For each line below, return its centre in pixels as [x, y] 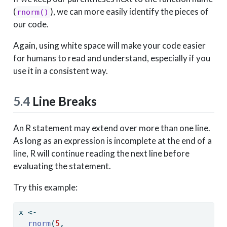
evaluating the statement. [62, 166]
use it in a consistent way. [60, 70]
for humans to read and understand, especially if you [111, 58]
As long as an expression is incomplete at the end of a [112, 141]
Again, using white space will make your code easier [109, 45]
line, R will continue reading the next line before [101, 154]
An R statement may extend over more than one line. [111, 128]
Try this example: [45, 187]
